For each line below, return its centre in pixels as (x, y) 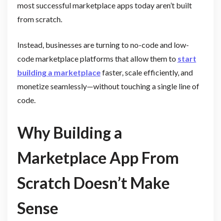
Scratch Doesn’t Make (93, 183)
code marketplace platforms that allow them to (97, 58)
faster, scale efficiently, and (147, 72)
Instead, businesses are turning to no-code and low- (103, 44)
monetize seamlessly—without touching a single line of (108, 86)
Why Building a (70, 133)
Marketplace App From (98, 158)
